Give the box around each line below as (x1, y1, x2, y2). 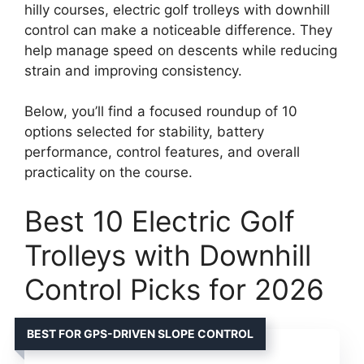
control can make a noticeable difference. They (24, 21, 332, 38)
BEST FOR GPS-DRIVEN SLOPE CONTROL (27, 326, 253, 340)
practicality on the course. (24, 164, 193, 180)
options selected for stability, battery (24, 123, 264, 140)
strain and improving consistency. (24, 62, 242, 79)
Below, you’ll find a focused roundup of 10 (24, 103, 297, 119)
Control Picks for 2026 (24, 271, 324, 306)
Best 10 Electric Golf (24, 203, 295, 238)
